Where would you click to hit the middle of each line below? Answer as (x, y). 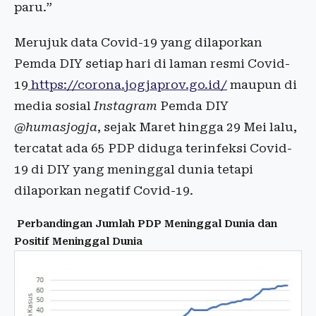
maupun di (262, 85)
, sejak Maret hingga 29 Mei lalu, (197, 127)
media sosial (54, 106)
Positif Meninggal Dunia (78, 241)
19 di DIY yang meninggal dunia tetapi (134, 169)
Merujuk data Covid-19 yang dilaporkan (138, 42)
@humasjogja (56, 127)
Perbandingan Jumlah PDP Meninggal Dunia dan (146, 224)
